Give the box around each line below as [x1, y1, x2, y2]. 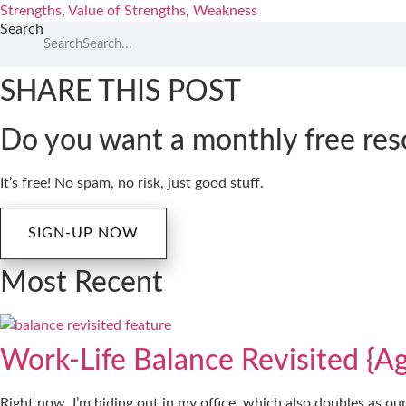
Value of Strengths [68, 4, 186, 19]
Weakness [193, 4, 257, 19]
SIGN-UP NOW [28, 225, 139, 240]
